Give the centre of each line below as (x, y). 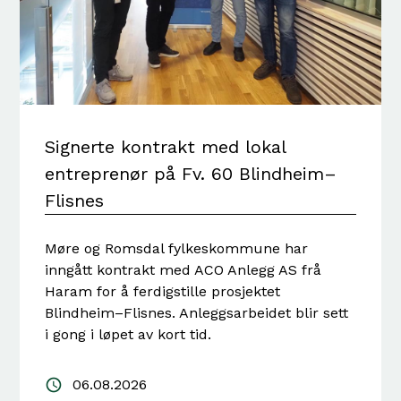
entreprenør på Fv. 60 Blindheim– (191, 174)
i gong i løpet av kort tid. (128, 335)
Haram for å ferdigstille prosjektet (163, 292)
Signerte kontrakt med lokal (166, 147)
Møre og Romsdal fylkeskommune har (177, 249)
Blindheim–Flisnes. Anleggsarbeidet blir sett (197, 313)
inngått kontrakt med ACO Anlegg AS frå (183, 270)
